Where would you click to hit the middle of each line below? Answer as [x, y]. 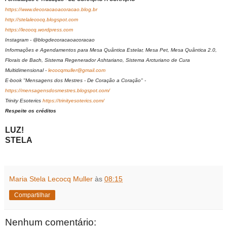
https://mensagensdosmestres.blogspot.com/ [58, 91]
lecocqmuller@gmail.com [77, 70]
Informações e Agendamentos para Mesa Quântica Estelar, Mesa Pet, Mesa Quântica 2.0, [111, 50]
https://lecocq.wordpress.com [39, 30]
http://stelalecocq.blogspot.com [42, 20]
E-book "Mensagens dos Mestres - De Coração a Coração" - [75, 81]
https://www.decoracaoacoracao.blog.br [51, 10]
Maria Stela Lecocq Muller [51, 179]
